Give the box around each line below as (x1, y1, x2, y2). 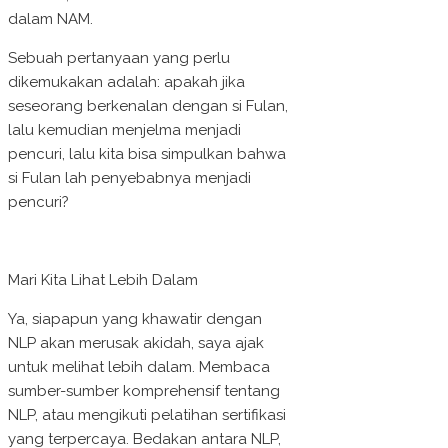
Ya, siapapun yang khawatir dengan (8, 310, 262, 329)
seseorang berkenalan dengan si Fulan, (8, 97, 288, 116)
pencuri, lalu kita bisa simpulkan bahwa (8, 145, 286, 164)
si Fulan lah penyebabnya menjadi (8, 169, 251, 188)
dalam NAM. (8, 10, 93, 29)
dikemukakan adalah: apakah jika (8, 73, 245, 92)
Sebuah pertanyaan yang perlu (8, 49, 230, 68)
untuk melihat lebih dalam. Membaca (8, 358, 270, 377)
